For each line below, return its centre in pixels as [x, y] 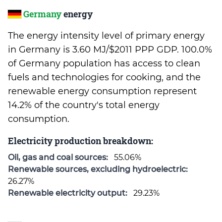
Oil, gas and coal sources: [58, 157]
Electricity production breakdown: [81, 141]
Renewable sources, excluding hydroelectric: [98, 169]
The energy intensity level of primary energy [106, 36]
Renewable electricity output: [68, 193]
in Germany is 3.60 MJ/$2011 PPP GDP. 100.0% [110, 50]
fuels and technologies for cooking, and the [104, 77]
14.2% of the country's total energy [84, 105]
